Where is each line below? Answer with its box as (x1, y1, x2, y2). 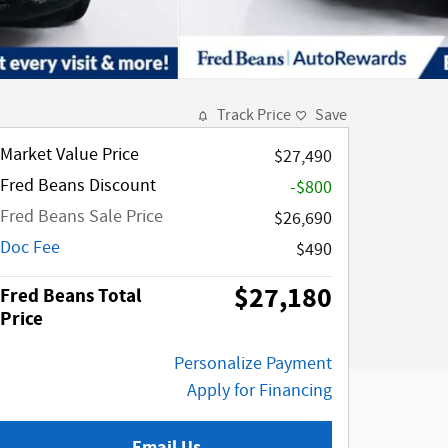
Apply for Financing (187, 379, 332, 403)
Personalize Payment (174, 352, 332, 376)
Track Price (217, 105, 291, 126)
